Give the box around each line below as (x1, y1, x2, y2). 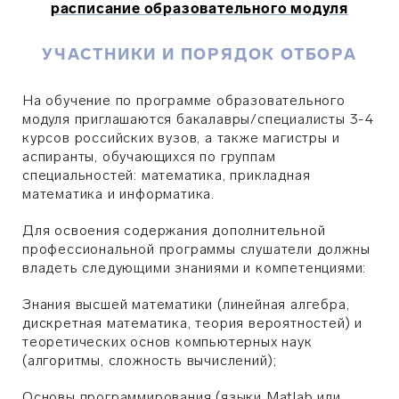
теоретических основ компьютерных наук (22, 333, 313, 350)
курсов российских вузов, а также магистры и (22, 129, 340, 146)
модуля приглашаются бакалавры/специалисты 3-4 (22, 110, 374, 127)
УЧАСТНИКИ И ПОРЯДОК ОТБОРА (42, 45, 357, 64)
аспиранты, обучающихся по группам (22, 148, 276, 165)
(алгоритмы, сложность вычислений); (22, 352, 278, 369)
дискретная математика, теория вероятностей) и (22, 314, 362, 331)
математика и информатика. (22, 185, 216, 202)
